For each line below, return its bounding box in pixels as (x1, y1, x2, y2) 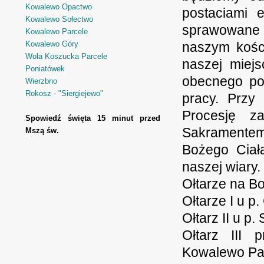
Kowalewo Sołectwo (25, 15, 93, 24)
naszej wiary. (182, 159, 260, 174)
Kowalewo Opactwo (25, 2, 92, 11)
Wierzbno (25, 77, 57, 85)
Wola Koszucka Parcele (25, 52, 107, 61)
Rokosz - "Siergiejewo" (25, 89, 103, 98)
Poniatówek (25, 64, 65, 73)
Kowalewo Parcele (25, 27, 88, 36)
